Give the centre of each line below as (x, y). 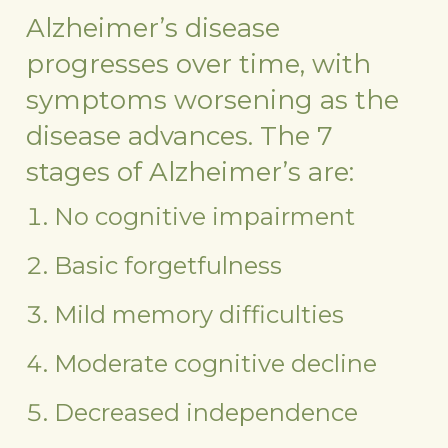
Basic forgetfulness (171, 265)
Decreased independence (206, 412)
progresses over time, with (199, 63)
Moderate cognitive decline (216, 363)
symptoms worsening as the (213, 99)
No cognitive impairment (205, 216)
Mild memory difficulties (199, 314)
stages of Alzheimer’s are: (190, 171)
